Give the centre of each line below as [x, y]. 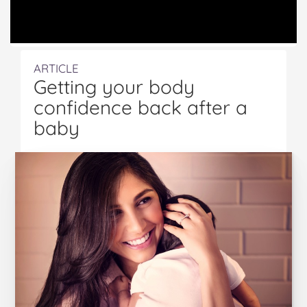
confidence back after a [140, 107]
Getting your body [114, 87]
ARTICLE [56, 68]
